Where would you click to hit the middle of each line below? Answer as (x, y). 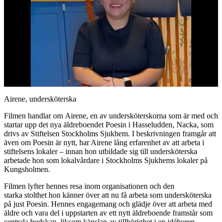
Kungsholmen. (27, 169)
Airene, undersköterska (40, 99)
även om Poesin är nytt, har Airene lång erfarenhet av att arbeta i (104, 142)
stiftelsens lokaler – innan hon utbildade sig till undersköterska (101, 151)
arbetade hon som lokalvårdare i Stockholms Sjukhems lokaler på (106, 160)
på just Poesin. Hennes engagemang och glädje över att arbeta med (108, 204)
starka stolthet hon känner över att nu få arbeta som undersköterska (108, 195)
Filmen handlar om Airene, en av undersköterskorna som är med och (111, 115)
